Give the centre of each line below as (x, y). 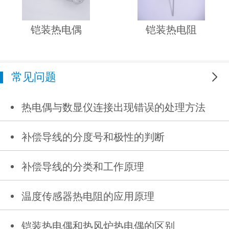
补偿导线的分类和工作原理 (83, 167)
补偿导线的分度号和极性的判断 (93, 137)
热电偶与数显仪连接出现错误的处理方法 (113, 108)
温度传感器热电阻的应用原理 (88, 197)
